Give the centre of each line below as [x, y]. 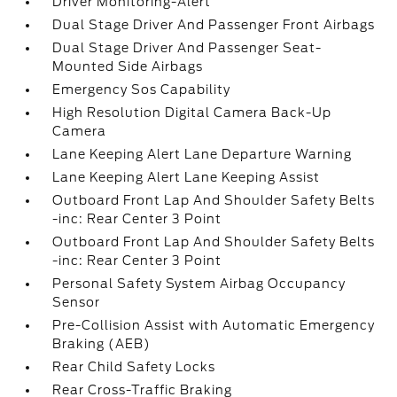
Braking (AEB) [102, 344]
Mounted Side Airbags [128, 66]
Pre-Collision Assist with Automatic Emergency [214, 325]
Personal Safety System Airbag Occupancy [199, 284]
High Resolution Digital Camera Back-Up [192, 113]
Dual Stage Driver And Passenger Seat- [187, 48]
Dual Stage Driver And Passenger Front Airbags [214, 25]
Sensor [77, 302]
